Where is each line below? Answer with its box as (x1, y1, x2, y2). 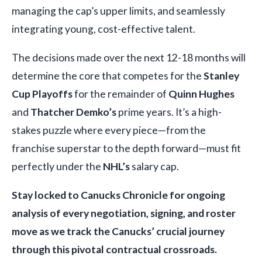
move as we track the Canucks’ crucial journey (12, 225, 225, 237)
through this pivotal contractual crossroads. (12, 243, 217, 256)
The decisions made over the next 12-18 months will (12, 51, 246, 64)
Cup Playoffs (12, 87, 73, 100)
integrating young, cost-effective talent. (12, 22, 195, 35)
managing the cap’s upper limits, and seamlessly (12, 4, 225, 17)
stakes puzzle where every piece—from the (12, 123, 206, 136)
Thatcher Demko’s (30, 105, 116, 118)
